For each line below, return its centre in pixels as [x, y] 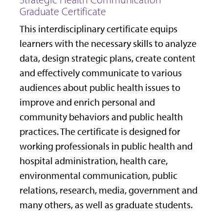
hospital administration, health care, [94, 161]
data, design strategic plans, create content [108, 58]
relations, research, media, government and [109, 190]
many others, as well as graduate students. [106, 205]
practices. [40, 132]
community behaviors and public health [101, 117]
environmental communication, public [99, 176]
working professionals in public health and [106, 146]
